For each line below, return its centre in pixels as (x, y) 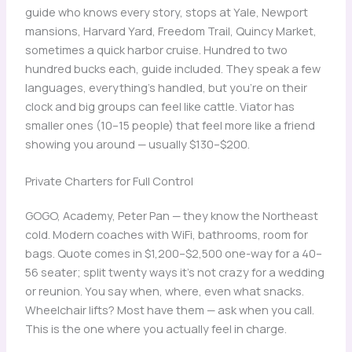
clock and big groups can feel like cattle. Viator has (159, 106)
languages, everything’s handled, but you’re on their (166, 87)
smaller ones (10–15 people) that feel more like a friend (170, 125)
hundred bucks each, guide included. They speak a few (172, 68)
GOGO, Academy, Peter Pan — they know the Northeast (171, 216)
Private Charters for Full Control (109, 181)
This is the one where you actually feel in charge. (156, 329)
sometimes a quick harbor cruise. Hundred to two (156, 49)
